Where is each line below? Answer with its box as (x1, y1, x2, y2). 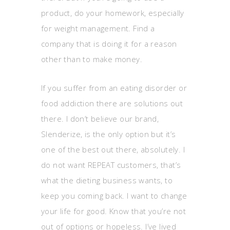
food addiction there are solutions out (41, 98, 183, 108)
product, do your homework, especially (41, 8, 184, 18)
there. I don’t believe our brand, (41, 113, 159, 124)
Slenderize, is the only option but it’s (41, 129, 176, 139)
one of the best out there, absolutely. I (41, 144, 185, 155)
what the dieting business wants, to (41, 175, 172, 185)
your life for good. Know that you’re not (41, 206, 186, 216)
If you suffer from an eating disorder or (41, 83, 187, 93)
